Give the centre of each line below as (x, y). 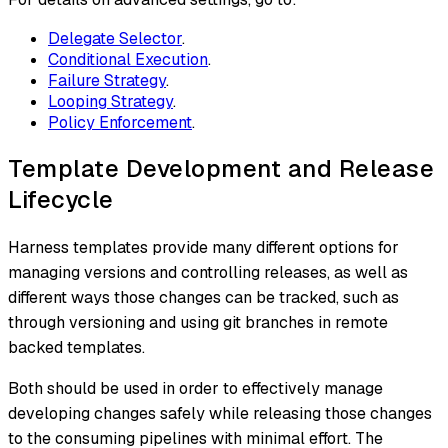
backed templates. (76, 347)
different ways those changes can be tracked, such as (203, 297)
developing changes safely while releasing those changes (220, 413)
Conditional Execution (128, 59)
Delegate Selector (115, 38)
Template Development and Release (221, 168)
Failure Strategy (107, 80)
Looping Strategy (110, 101)
